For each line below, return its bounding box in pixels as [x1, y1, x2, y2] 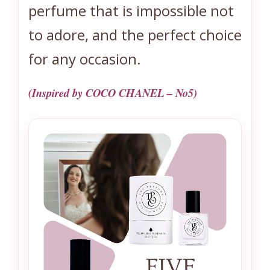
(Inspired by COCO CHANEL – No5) [28, 85, 197, 101]
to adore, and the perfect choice [28, 25, 242, 45]
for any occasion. [28, 49, 141, 69]
